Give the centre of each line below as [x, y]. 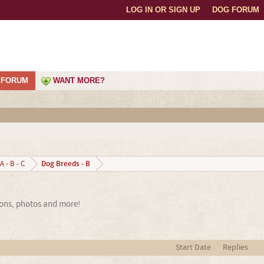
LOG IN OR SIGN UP [163, 10]
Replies [235, 247]
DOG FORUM [236, 10]
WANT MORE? [79, 80]
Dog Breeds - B [65, 164]
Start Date [193, 247]
